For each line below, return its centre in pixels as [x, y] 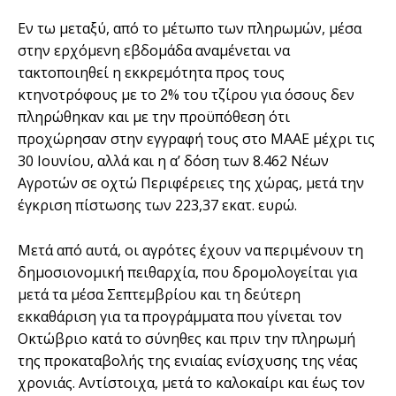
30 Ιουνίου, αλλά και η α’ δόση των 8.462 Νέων [173, 160]
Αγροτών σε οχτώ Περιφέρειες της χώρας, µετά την [191, 183]
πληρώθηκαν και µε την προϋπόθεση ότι [154, 116]
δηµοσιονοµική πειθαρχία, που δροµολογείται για [187, 272]
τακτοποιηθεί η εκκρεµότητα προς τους [151, 72]
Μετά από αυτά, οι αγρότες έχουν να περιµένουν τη [190, 250]
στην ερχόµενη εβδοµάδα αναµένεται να [154, 50]
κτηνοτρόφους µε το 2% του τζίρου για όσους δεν [186, 94]
